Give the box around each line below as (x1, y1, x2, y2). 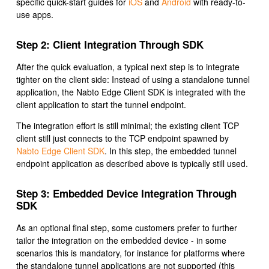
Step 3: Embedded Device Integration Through (16, 186, 237, 201)
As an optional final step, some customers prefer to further (16, 222, 237, 234)
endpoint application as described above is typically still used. (16, 157, 248, 170)
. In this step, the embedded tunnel (104, 145, 237, 157)
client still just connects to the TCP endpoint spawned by (16, 132, 229, 145)
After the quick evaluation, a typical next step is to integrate (16, 61, 240, 73)
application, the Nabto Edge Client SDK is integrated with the (16, 86, 246, 98)
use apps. (16, 8, 53, 21)
